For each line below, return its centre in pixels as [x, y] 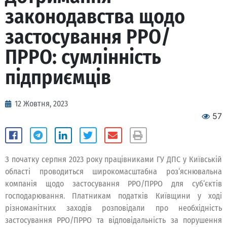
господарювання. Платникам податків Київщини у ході [113, 196]
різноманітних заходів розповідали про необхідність [113, 208]
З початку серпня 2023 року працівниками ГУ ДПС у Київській [113, 159]
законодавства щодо [95, 17]
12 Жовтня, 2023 [41, 104]
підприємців [58, 78]
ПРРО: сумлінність [83, 57]
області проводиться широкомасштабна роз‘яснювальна [113, 171]
